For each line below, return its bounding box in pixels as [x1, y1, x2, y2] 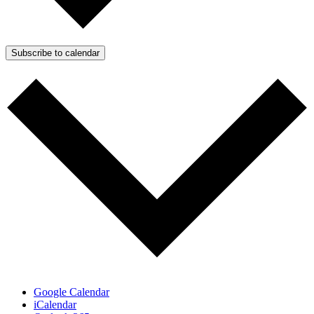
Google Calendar [34, 286, 109, 299]
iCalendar [34, 299, 76, 311]
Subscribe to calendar [11, 47, 100, 58]
